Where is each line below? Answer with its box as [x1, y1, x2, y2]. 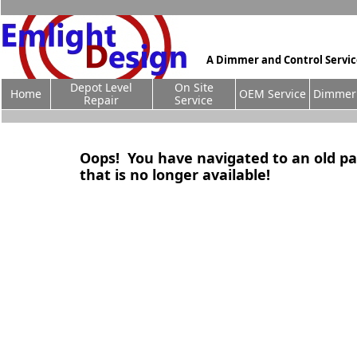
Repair [84, 92, 120, 108]
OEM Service [239, 86, 306, 101]
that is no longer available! [80, 165, 270, 184]
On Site [175, 80, 214, 95]
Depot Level [70, 80, 133, 95]
